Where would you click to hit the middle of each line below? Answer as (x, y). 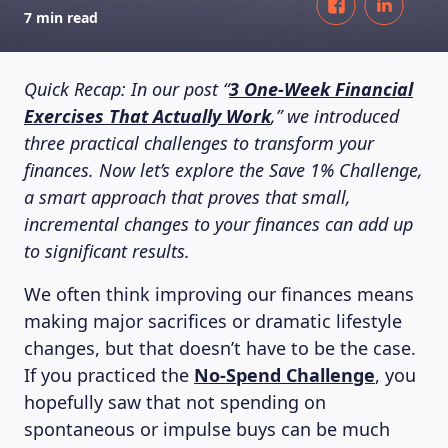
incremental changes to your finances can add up (218, 224)
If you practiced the (109, 375)
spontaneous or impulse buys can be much (207, 429)
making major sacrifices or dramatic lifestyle (213, 321)
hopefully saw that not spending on (175, 402)
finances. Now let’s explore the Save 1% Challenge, (223, 170)
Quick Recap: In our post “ (126, 89)
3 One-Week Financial (321, 89)
